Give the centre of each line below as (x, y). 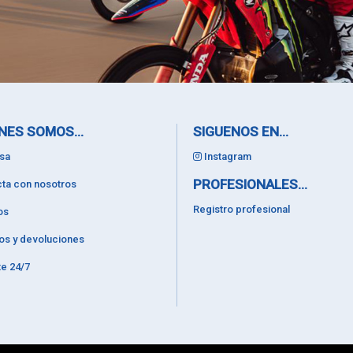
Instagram (227, 156)
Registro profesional (242, 209)
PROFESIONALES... (250, 184)
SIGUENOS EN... (241, 131)
